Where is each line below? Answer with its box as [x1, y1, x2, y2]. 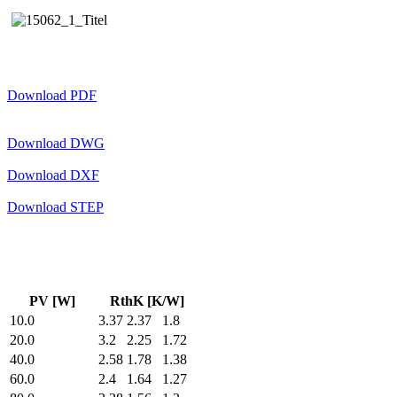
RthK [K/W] [110, 292, 184, 308]
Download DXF [7, 167, 99, 183]
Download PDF [7, 87, 97, 103]
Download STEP [7, 198, 104, 214]
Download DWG [7, 135, 105, 151]
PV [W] [29, 292, 75, 308]
